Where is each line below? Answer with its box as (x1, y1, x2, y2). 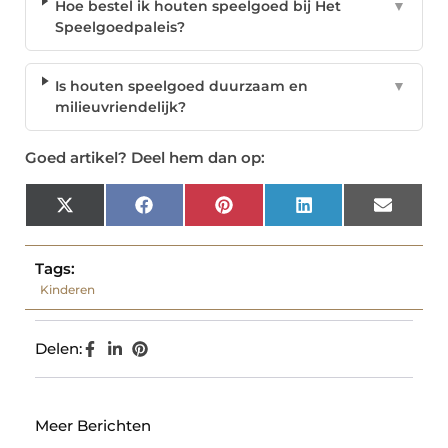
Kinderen (40, 282, 95, 298)
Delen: (35, 339, 82, 359)
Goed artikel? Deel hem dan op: (25, 148, 265, 168)
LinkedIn (311, 202, 377, 221)
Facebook (151, 202, 224, 221)
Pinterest (231, 202, 299, 221)
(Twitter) (72, 216, 136, 235)
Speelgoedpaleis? (54, 18, 185, 37)
